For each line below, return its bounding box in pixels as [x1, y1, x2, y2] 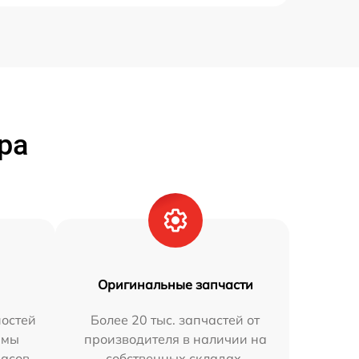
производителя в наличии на [83, 331, 267, 348]
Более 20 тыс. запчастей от [91, 312, 260, 329]
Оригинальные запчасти [97, 276, 253, 293]
